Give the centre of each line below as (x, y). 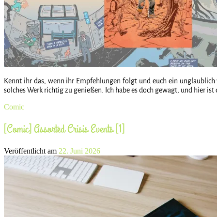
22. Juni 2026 (79, 151)
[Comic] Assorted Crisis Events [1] (64, 129)
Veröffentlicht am (31, 151)
